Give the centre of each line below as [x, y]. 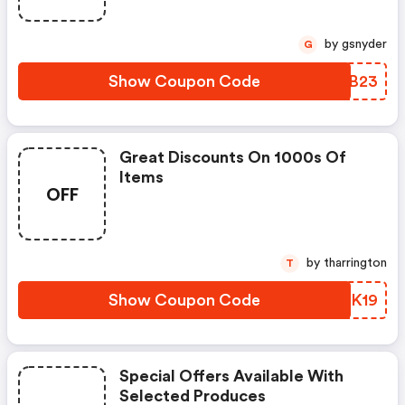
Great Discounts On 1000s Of [233, 157]
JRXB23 [348, 81]
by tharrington [355, 263]
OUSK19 [348, 300]
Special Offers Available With [231, 376]
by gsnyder [364, 44]
